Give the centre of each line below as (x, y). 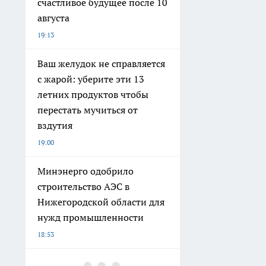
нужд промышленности (91, 217)
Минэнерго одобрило (85, 171)
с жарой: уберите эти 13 (91, 79)
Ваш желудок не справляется (101, 63)
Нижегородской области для (101, 202)
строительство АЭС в (83, 186)
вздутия (55, 125)
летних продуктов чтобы (93, 94)
